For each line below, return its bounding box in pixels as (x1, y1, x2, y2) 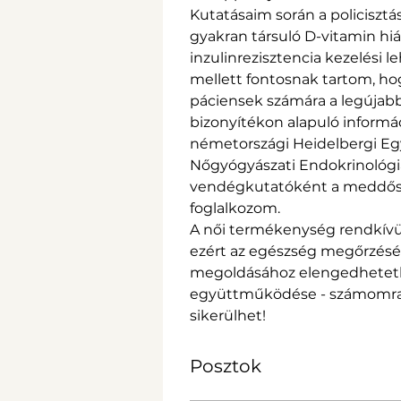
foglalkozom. (190, 199, 280, 217)
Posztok (190, 354, 261, 377)
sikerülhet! (190, 306, 266, 324)
